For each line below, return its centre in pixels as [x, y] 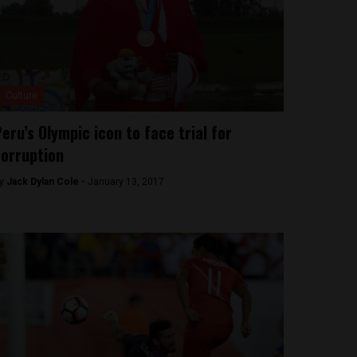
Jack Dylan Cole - [47, 182]
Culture [21, 96]
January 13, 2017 [126, 182]
